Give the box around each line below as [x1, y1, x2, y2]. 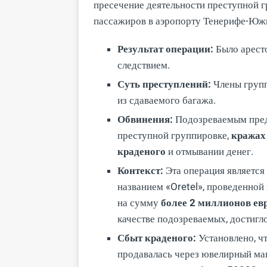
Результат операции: [117, 42, 213, 55]
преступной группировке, [117, 129, 231, 141]
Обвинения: [117, 113, 173, 125]
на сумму [117, 196, 161, 209]
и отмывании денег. [166, 145, 253, 157]
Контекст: [117, 164, 163, 176]
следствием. [117, 58, 170, 71]
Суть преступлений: [117, 77, 211, 90]
